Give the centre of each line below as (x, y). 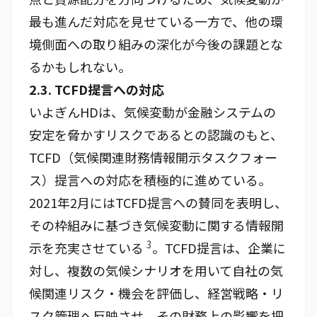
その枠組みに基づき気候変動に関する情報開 (156, 225)
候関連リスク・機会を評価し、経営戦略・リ (156, 293)
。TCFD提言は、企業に (219, 248)
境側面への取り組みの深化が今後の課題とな (156, 44)
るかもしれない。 (80, 67)
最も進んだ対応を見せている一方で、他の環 (156, 21)
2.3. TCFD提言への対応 (97, 89)
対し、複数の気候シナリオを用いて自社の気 (156, 270)
